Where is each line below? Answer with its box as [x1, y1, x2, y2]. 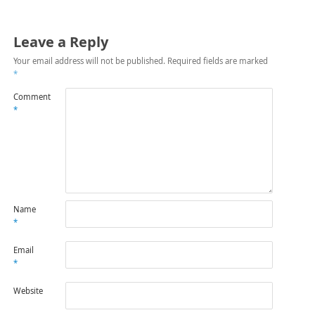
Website [13, 285, 43, 297]
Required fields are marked [167, 56, 268, 67]
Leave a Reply [13, 32, 108, 52]
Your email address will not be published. [13, 56, 165, 67]
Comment [13, 91, 51, 103]
